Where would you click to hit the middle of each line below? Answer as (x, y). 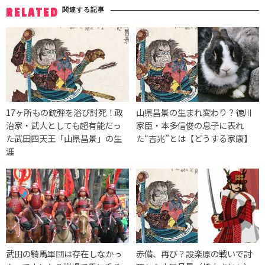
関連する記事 (83, 9)
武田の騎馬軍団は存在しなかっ (64, 253)
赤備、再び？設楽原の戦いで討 (194, 253)
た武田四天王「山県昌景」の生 (64, 138)
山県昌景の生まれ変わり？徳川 (194, 112)
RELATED (33, 13)
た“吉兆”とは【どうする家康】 (194, 138)
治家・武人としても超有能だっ (64, 125)
